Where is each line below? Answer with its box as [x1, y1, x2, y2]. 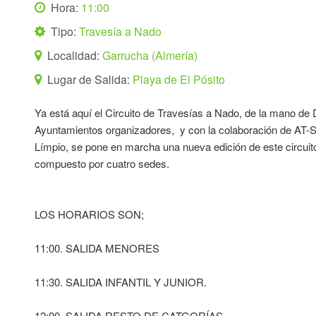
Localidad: [44, 47, 103, 63]
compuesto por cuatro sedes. [35, 156, 170, 171]
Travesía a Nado [79, 23, 162, 39]
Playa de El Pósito [133, 71, 226, 87]
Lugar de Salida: [44, 71, 133, 87]
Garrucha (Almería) [102, 47, 198, 63]
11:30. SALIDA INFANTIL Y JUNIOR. [35, 274, 207, 289]
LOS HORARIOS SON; [35, 207, 145, 221]
